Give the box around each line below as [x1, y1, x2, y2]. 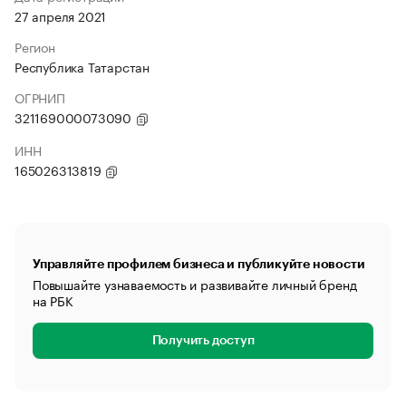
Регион [14, 36, 55, 56]
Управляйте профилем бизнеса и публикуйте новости [33, 257, 365, 270]
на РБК [33, 290, 73, 310]
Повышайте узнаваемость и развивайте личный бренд [33, 274, 357, 294]
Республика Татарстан [14, 56, 150, 76]
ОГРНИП [14, 87, 65, 107]
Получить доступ [151, 334, 255, 347]
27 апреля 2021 [14, 5, 107, 25]
